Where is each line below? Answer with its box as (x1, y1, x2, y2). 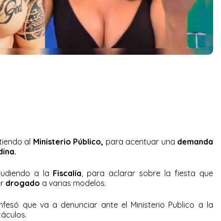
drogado (5, 178, 40, 188)
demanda (177, 136, 213, 147)
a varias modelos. (40, 178, 106, 188)
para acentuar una (103, 136, 177, 147)
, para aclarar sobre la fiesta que (81, 168, 214, 178)
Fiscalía (53, 168, 82, 178)
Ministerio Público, (33, 136, 103, 147)
